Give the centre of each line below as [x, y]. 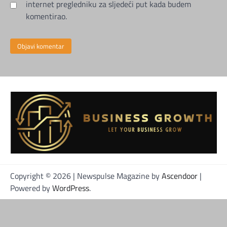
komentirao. [46, 16]
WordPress [71, 188]
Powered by [31, 188]
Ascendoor [180, 176]
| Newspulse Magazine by [117, 176]
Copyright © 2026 [42, 176]
